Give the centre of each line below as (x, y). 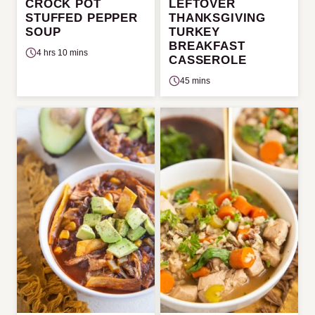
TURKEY (195, 32)
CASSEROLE (208, 60)
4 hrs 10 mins (62, 52)
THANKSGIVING (218, 18)
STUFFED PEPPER (82, 18)
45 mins (195, 81)
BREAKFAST (207, 46)
